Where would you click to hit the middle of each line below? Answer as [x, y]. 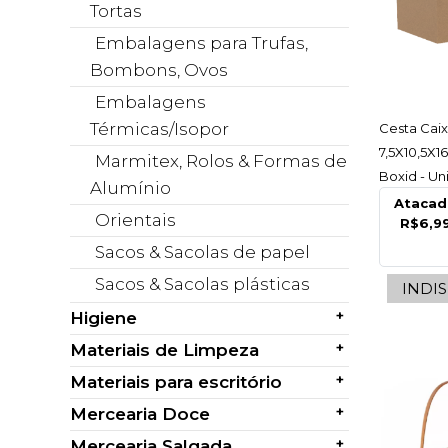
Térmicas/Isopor [159, 129]
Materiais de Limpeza [164, 350]
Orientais [135, 220]
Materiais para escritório [176, 382]
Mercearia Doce [140, 414]
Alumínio [130, 188]
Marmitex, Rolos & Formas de [221, 161]
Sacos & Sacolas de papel [202, 252]
